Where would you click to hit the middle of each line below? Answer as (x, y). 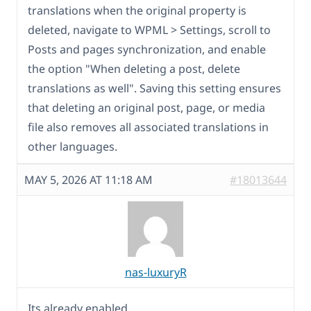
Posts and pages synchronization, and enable (147, 49)
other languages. (73, 146)
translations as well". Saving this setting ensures (154, 88)
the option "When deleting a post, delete (134, 68)
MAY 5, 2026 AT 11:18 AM (89, 179)
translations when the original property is (137, 10)
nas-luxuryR (155, 272)
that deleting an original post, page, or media (146, 107)
